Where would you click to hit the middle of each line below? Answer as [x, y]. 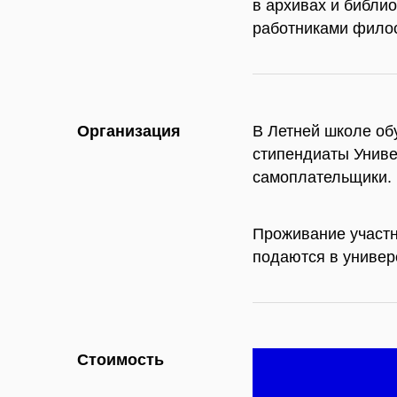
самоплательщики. [323, 177]
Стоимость [121, 359]
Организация [129, 131]
